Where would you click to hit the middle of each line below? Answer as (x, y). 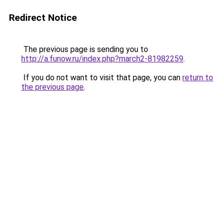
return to (198, 78)
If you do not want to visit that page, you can (102, 78)
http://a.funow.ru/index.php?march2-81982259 (102, 59)
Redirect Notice (43, 18)
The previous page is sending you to (85, 49)
